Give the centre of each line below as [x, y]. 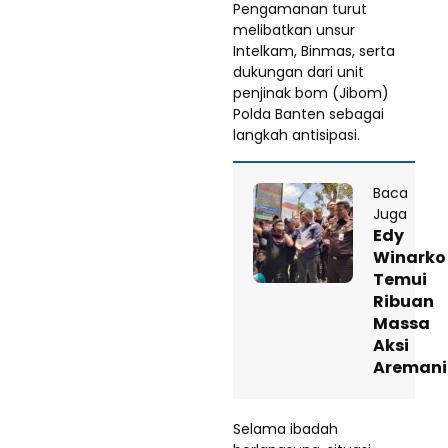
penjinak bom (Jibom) [311, 92]
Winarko [409, 257]
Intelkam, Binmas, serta [314, 50]
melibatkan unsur [294, 29]
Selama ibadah [285, 428]
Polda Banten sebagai [308, 113]
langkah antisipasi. [296, 134]
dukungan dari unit [298, 71]
